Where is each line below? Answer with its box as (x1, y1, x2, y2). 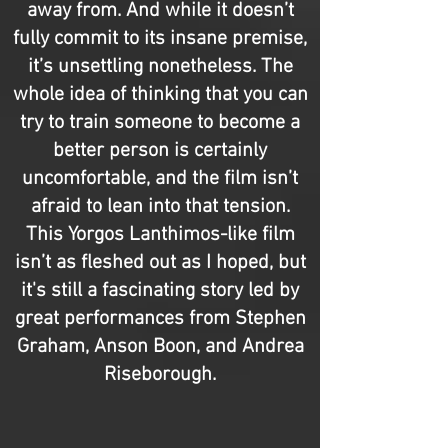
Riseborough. (104, 363, 216, 387)
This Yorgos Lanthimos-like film (25, 223, 295, 247)
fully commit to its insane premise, (13, 27, 307, 51)
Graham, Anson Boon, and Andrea (16, 335, 304, 359)
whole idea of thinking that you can (12, 83, 308, 107)
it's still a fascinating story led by (21, 279, 299, 303)
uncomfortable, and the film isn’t (22, 167, 298, 191)
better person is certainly (53, 139, 267, 163)
